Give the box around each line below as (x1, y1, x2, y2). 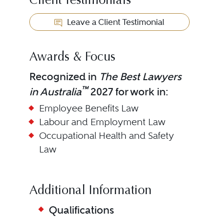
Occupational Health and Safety (39, 130, 174, 141)
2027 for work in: (88, 86, 168, 98)
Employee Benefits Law (39, 103, 139, 114)
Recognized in (29, 70, 99, 83)
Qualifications (48, 204, 114, 216)
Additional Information (29, 185, 152, 197)
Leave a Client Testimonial (65, 17, 165, 27)
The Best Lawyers (99, 70, 181, 83)
